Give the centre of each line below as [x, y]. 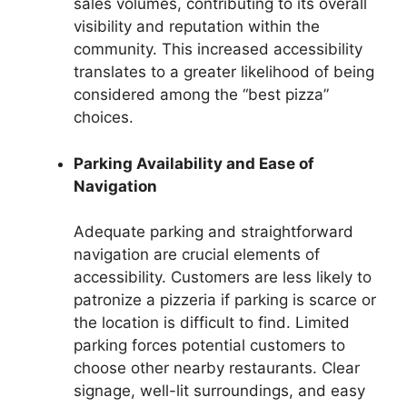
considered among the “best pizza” [201, 95]
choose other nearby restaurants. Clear [217, 368]
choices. [104, 118]
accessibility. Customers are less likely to [223, 278]
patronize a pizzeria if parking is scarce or [225, 300]
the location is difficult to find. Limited [212, 323]
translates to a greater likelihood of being [224, 72]
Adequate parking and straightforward [213, 232]
